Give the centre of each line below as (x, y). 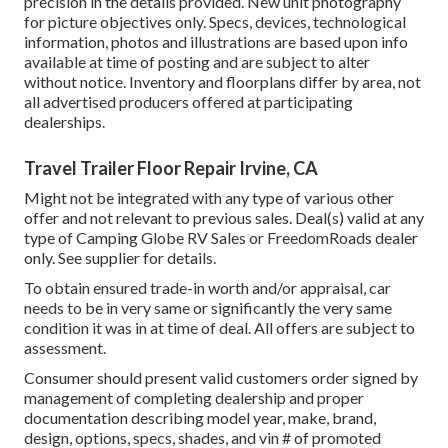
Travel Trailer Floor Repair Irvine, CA (171, 168)
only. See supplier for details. (120, 258)
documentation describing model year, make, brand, (200, 418)
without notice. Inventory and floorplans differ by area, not (222, 82)
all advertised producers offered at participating (188, 102)
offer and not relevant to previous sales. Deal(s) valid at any (224, 218)
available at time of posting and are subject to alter (197, 62)
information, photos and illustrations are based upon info (216, 42)
